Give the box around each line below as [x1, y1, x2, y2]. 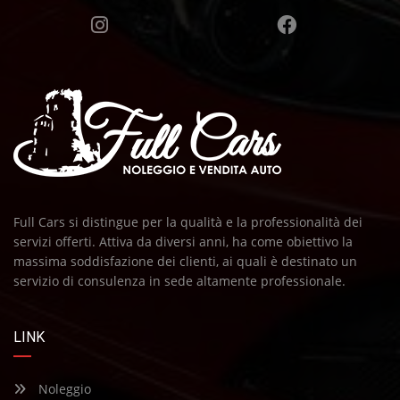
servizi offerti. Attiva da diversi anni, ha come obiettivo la [13, 233, 353, 251]
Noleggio [35, 380, 91, 398]
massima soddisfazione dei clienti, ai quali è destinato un [13, 253, 357, 271]
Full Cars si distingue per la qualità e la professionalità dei [13, 213, 362, 231]
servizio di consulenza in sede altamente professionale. [13, 272, 346, 290]
